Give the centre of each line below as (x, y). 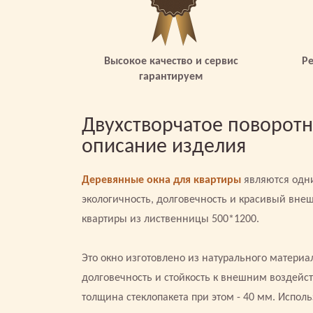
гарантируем (171, 77)
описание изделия (164, 147)
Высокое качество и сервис (171, 61)
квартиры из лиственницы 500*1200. (170, 219)
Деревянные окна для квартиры (161, 180)
